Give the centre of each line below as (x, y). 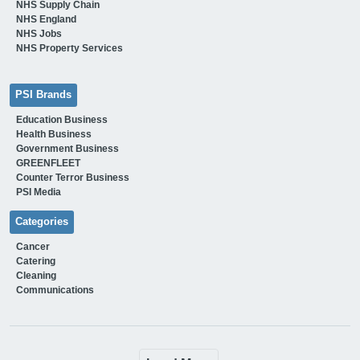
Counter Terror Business (72, 178)
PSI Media (38, 192)
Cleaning (36, 276)
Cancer (33, 247)
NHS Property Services (69, 49)
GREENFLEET (48, 164)
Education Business (61, 120)
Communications (55, 290)
